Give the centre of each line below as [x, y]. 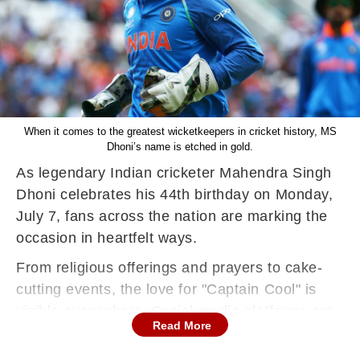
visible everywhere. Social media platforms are [175, 311]
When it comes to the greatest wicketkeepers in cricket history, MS [180, 131]
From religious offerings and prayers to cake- [170, 268]
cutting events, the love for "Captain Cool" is [166, 289]
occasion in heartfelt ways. [107, 238]
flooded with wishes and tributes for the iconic [172, 333]
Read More [182, 325]
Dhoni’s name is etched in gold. [180, 147]
